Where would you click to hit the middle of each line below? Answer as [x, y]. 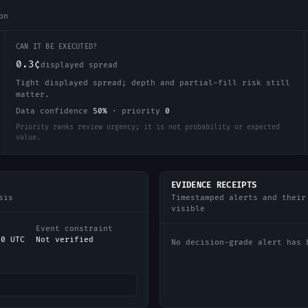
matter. [32, 95]
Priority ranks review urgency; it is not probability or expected [147, 127]
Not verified [64, 240]
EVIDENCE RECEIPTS [214, 185]
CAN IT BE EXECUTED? [56, 47]
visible [188, 209]
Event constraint [74, 229]
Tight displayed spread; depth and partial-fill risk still [153, 83]
